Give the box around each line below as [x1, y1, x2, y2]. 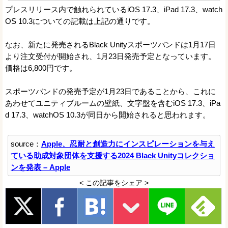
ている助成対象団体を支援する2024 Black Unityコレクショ [11, 151, 215, 160]
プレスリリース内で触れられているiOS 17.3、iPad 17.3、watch [5, 5, 222, 14]
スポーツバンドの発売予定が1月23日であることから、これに [5, 87, 216, 96]
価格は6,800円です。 [5, 63, 77, 72]
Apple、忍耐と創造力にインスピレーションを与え [41, 139, 215, 148]
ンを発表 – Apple [11, 162, 70, 172]
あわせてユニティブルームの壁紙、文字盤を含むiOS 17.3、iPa [5, 98, 220, 107]
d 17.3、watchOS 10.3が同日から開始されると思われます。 [5, 110, 210, 119]
